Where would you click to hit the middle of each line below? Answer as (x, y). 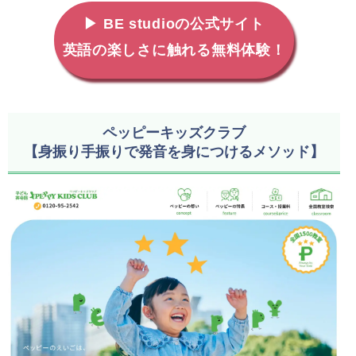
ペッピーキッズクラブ (174, 132)
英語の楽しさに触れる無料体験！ (174, 50)
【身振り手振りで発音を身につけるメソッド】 (174, 151)
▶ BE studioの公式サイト (174, 23)
